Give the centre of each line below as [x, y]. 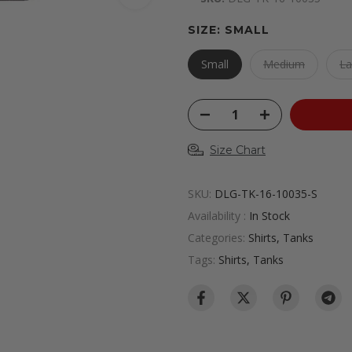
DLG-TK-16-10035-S [266, 194]
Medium [284, 64]
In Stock [269, 216]
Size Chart [238, 150]
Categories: [218, 238]
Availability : [218, 216]
